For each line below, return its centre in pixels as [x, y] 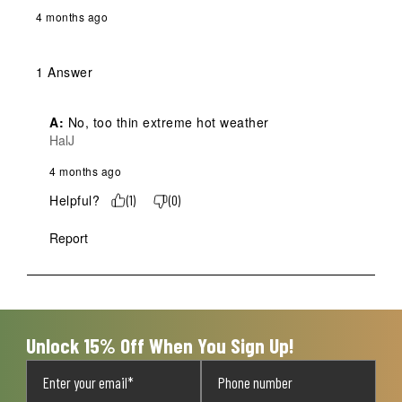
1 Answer [64, 72]
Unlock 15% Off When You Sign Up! [160, 346]
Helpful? [74, 201]
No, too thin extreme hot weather [168, 122]
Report [69, 238]
